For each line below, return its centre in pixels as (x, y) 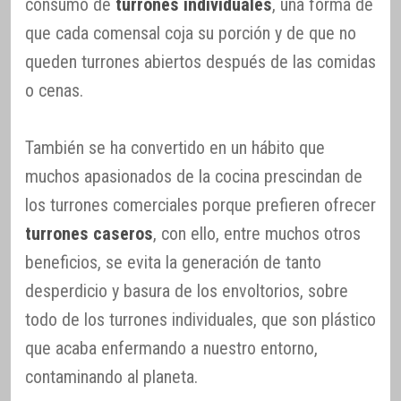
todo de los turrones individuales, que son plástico (200, 319)
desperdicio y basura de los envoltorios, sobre (187, 290)
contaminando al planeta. (111, 376)
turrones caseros (89, 233)
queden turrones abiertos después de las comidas (200, 61)
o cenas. (54, 90)
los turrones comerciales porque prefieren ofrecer (200, 205)
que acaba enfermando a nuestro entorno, (171, 348)
